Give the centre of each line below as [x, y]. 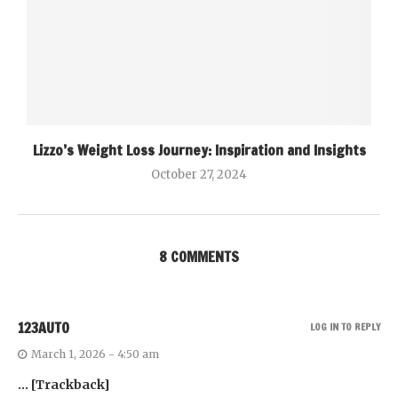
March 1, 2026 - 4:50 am [95, 354]
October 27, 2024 [199, 174]
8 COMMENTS [199, 256]
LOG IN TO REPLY [345, 326]
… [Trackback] [64, 384]
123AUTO [44, 327]
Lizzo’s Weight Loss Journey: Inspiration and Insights [199, 150]
